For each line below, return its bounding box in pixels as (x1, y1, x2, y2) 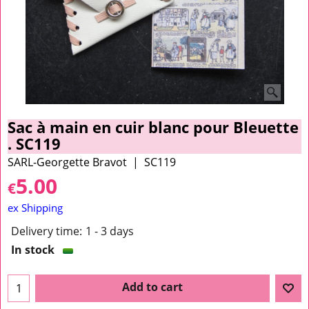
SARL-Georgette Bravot (8, 154, 127, 170)
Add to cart (122, 279, 183, 295)
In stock (11, 242, 54, 258)
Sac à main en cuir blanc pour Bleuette (8, 116, 299, 138)
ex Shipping (8, 200, 63, 215)
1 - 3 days (86, 223, 134, 239)
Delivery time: (11, 223, 82, 239)
